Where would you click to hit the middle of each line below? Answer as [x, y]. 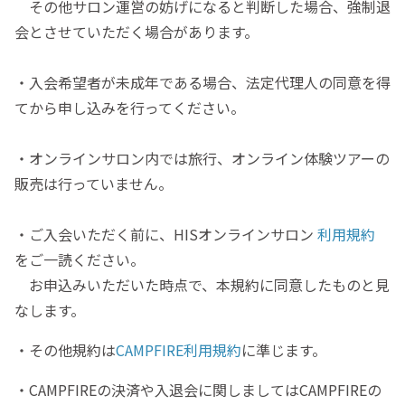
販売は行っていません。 [94, 184]
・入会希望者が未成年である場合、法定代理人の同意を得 [202, 83]
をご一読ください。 [80, 260]
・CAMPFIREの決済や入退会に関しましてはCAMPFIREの [198, 390]
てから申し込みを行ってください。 [130, 108]
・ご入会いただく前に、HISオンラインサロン [166, 235]
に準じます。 [284, 350]
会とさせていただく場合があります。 [137, 32]
